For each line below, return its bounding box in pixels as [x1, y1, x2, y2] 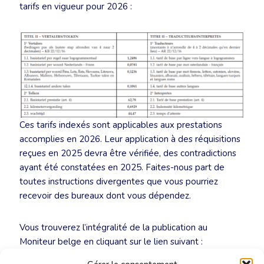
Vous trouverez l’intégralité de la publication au [19, 221, 207, 233]
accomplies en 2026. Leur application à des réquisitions [19, 133, 240, 145]
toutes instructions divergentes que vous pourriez [19, 175, 218, 187]
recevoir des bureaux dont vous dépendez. [19, 189, 191, 202]
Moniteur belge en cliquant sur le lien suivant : [19, 235, 203, 247]
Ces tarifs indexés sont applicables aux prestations [19, 118, 222, 131]
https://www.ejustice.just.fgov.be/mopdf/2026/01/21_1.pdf [19, 249, 253, 262]
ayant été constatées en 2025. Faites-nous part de [19, 161, 225, 173]
